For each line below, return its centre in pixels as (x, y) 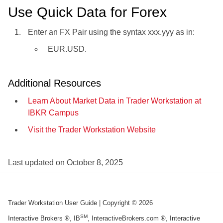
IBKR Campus (53, 113)
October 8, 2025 (95, 163)
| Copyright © (118, 203)
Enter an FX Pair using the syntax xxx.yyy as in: (111, 32)
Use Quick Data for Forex (87, 12)
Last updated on (37, 163)
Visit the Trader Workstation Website (92, 130)
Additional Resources (55, 83)
